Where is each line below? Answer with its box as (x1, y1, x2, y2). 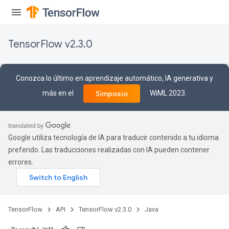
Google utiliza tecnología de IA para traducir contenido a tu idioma (8, 133, 219, 142)
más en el (42, 88, 75, 97)
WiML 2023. (148, 88, 187, 97)
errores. (8, 158, 33, 166)
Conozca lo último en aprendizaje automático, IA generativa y (16, 74, 213, 82)
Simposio (96, 89, 128, 98)
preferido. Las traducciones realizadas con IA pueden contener (8, 146, 210, 154)
